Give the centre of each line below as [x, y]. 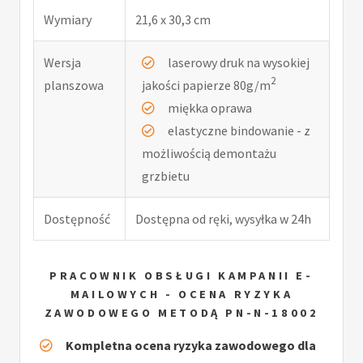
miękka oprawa [210, 107]
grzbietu [166, 175]
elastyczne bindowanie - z [239, 130]
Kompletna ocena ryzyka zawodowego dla [191, 346]
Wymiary [68, 19]
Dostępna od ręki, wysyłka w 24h [223, 218]
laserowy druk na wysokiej [239, 62]
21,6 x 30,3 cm [173, 19]
